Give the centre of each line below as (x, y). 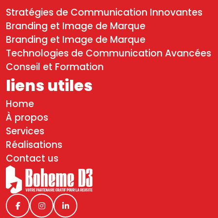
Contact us (32, 158)
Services (25, 131)
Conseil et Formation (55, 67)
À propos (27, 118)
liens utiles (49, 85)
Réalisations (34, 145)
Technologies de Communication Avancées (109, 53)
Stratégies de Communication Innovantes (104, 12)
